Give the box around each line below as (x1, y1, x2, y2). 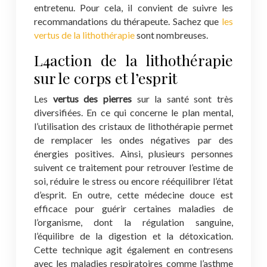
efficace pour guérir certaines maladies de (34, 203, 233, 214)
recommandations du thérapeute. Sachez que (34, 15, 222, 27)
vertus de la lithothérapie (34, 29, 135, 41)
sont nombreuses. (135, 29, 208, 41)
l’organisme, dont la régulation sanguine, (34, 216, 233, 228)
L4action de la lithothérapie (34, 50, 233, 70)
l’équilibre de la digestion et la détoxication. (34, 230, 233, 241)
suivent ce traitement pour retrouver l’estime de (34, 162, 233, 173)
